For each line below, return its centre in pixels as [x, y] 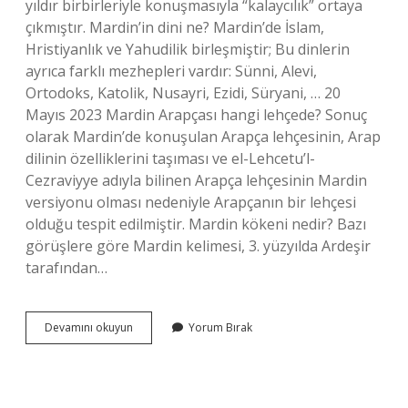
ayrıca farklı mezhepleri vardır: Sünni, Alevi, [171, 71]
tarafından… [66, 268]
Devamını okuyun [89, 327]
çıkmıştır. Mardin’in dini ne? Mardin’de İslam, [175, 27]
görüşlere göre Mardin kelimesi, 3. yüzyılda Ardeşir [198, 246]
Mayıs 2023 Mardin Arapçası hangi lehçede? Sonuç [196, 115]
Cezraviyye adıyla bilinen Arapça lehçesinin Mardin [196, 180]
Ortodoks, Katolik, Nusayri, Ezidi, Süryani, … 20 [183, 93]
